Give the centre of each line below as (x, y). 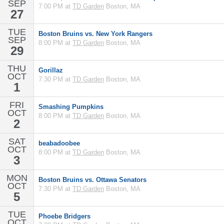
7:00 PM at (55, 6)
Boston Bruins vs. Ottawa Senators (92, 180)
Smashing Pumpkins (71, 107)
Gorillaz (51, 70)
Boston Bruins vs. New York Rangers (95, 34)
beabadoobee (59, 143)
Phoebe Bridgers (64, 216)
